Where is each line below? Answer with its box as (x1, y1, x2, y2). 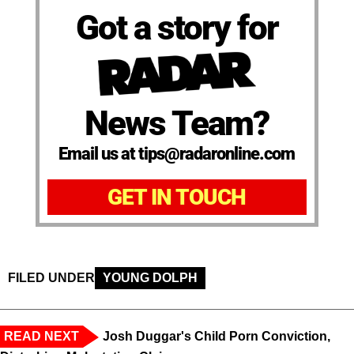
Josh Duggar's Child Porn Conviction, (103, 330, 330, 344)
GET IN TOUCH (107, 184, 247, 211)
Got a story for (75, 7, 278, 49)
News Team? (85, 103, 269, 145)
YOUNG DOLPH (103, 271, 198, 285)
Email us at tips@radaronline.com (58, 144, 296, 164)
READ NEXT (4, 330, 79, 344)
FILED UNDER (8, 271, 95, 285)
